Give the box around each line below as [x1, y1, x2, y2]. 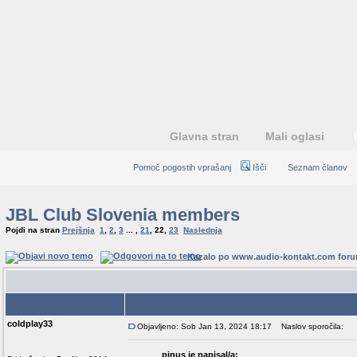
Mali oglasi [265, 130, 324, 143]
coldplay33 [7, 319, 53, 328]
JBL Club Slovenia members [6, 205, 240, 225]
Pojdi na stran [6, 226, 62, 234]
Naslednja [183, 226, 222, 234]
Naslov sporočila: [274, 322, 343, 331]
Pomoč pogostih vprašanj [132, 163, 231, 172]
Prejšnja [62, 226, 95, 234]
